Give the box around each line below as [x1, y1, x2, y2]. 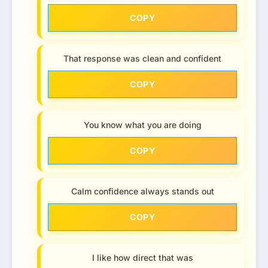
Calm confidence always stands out [71, 186, 214, 197]
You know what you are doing [83, 120, 202, 130]
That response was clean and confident [63, 53, 221, 64]
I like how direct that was [92, 252, 193, 263]
